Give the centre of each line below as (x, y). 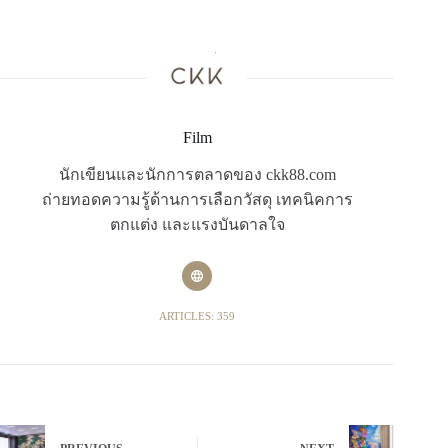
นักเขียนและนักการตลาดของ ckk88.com (197, 175)
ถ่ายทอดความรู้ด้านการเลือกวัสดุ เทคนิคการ (197, 200)
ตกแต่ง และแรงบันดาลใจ (197, 225)
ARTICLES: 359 (197, 316)
